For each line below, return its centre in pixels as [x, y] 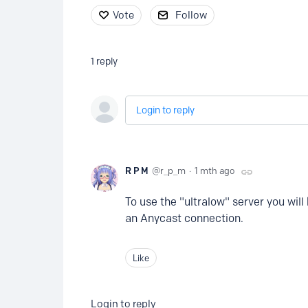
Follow [191, 15]
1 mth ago [214, 171]
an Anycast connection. [184, 218]
